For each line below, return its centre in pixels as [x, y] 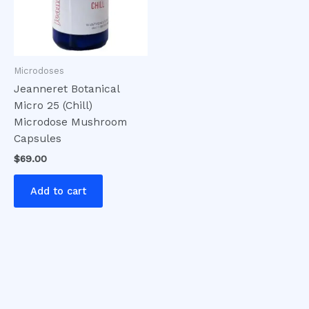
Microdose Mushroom [70, 122]
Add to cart [58, 191]
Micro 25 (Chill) [53, 106]
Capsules [38, 139]
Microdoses [39, 70]
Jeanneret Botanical [67, 89]
